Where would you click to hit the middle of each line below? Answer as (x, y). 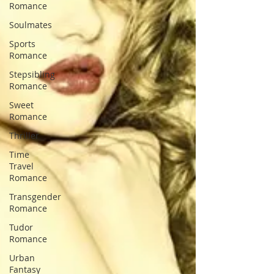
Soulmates (31, 25)
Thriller (24, 135)
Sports (22, 44)
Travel (21, 166)
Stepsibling (32, 74)
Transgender (35, 197)
